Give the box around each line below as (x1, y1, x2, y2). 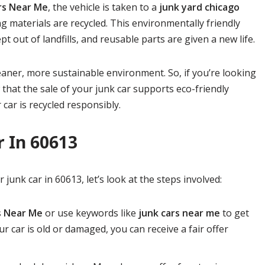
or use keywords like (43, 206, 138, 219)
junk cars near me (138, 206, 220, 219)
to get (220, 206, 249, 219)
